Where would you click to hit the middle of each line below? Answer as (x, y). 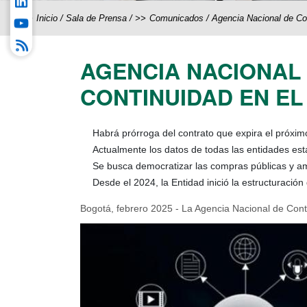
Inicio (47, 18)
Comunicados (176, 18)
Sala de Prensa (96, 18)
